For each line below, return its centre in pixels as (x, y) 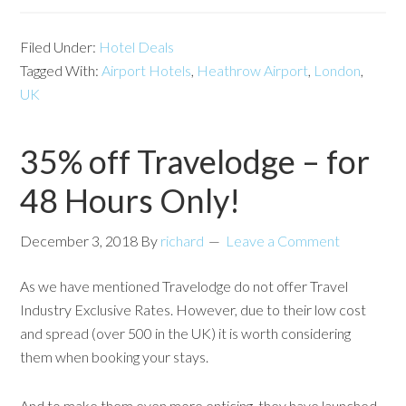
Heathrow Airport (253, 70)
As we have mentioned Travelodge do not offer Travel (184, 285)
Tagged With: (61, 70)
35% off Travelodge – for (195, 161)
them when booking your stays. (115, 356)
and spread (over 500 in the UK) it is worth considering (186, 333)
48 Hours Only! (130, 200)
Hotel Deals (137, 46)
